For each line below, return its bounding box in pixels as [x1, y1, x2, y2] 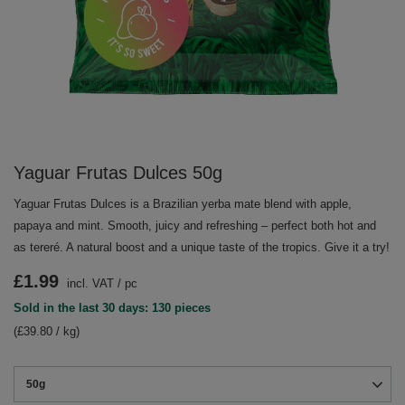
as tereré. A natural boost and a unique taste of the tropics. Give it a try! [14, 240, 390, 254]
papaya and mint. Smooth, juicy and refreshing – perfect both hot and [14, 219, 376, 232]
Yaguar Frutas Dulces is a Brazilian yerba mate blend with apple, [14, 197, 352, 211]
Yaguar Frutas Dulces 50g [14, 163, 222, 183]
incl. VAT [63, 277, 114, 290]
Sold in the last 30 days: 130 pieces [14, 301, 211, 315]
